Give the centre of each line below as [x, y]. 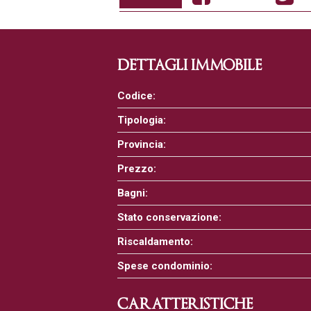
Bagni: [132, 193]
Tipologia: [141, 120]
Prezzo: [136, 169]
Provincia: [141, 144]
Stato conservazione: [169, 217]
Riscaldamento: [155, 242]
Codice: [136, 96]
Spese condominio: [165, 266]
